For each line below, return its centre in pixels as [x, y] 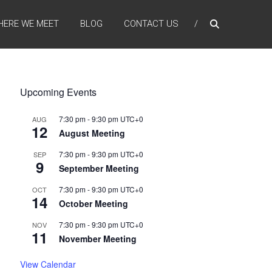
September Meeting [99, 168]
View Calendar [48, 264]
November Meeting [98, 239]
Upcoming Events [59, 92]
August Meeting [92, 133]
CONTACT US [151, 24]
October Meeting [94, 203]
